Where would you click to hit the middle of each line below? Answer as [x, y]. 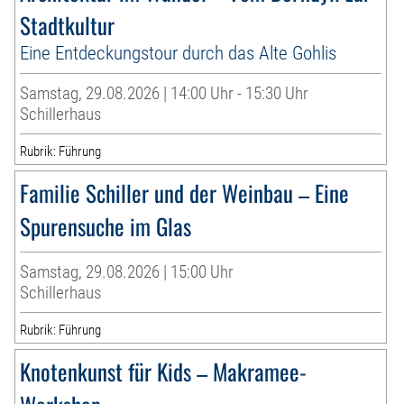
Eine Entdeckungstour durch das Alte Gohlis [179, 53]
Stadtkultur [68, 25]
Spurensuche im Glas [106, 226]
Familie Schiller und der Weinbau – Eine [185, 193]
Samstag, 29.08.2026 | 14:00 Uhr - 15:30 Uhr [165, 94]
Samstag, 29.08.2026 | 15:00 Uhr [127, 272]
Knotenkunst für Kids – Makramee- [164, 372]
